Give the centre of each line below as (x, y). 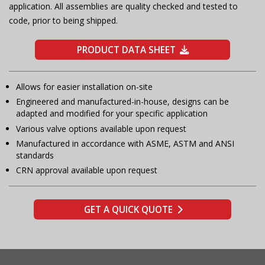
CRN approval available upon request (87, 170)
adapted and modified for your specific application (112, 114)
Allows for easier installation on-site (84, 87)
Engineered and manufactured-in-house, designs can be (122, 102)
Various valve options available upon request (101, 128)
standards (35, 155)
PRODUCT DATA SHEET (126, 50)
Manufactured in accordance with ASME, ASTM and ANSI (125, 143)
